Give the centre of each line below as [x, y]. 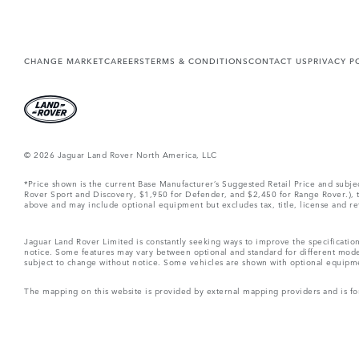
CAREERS [125, 61]
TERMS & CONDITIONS [197, 61]
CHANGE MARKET [64, 61]
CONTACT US [278, 61]
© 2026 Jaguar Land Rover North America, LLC [121, 153]
